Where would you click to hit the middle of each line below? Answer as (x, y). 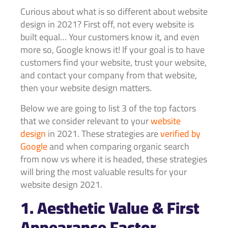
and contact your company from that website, (109, 75)
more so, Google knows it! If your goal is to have (112, 50)
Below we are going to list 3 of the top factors (108, 108)
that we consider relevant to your (85, 121)
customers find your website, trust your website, (113, 63)
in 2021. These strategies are (103, 133)
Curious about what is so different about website (114, 12)
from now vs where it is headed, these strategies (114, 159)
